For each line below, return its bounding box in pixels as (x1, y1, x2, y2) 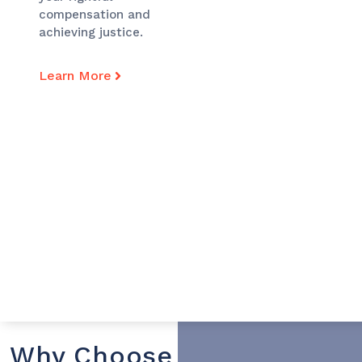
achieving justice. (39, 25, 143, 40)
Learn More (39, 68, 112, 84)
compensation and (39, 7, 150, 23)
